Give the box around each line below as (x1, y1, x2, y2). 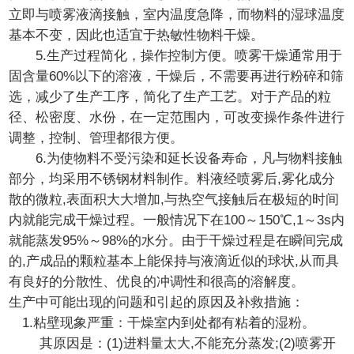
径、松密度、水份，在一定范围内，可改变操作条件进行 (9, 110, 345, 126)
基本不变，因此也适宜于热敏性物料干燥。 (9, 28, 265, 43)
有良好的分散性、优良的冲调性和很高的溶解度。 (9, 274, 305, 290)
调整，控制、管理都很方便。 (9, 130, 184, 146)
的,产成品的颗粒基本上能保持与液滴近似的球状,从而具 (9, 254, 340, 269)
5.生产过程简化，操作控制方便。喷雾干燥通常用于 (9, 48, 343, 64)
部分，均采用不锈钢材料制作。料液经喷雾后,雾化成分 (9, 171, 336, 187)
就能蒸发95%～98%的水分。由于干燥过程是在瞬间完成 (9, 233, 344, 249)
